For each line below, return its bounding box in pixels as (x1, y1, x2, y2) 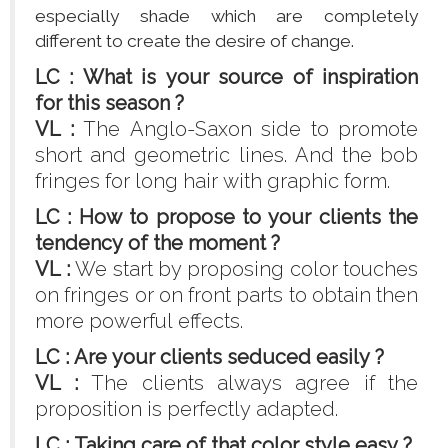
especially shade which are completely (35, 6, 418, 27)
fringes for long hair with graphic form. (35, 169, 390, 194)
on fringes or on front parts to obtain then (35, 283, 418, 308)
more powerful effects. (35, 309, 243, 334)
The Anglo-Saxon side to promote (74, 117, 418, 142)
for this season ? (35, 91, 184, 116)
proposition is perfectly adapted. (35, 397, 338, 422)
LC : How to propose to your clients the (35, 205, 418, 230)
